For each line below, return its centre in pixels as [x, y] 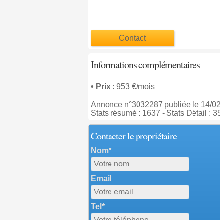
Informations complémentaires [145, 65]
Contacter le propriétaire [134, 136]
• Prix [101, 87]
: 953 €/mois [133, 87]
